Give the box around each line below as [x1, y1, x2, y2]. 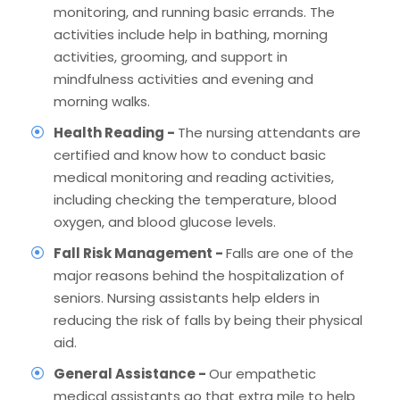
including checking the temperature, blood [54, 189, 337, 209]
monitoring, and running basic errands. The [54, 2, 335, 21]
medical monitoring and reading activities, [54, 167, 334, 187]
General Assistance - [54, 363, 209, 383]
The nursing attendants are [178, 122, 361, 142]
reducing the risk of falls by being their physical [54, 310, 362, 329]
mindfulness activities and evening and [54, 69, 313, 88]
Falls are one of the [226, 243, 354, 262]
